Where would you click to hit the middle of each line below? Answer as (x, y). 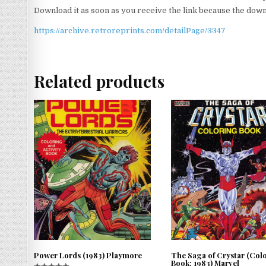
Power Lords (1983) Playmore (88, 255)
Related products (99, 81)
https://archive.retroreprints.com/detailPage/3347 (130, 30)
